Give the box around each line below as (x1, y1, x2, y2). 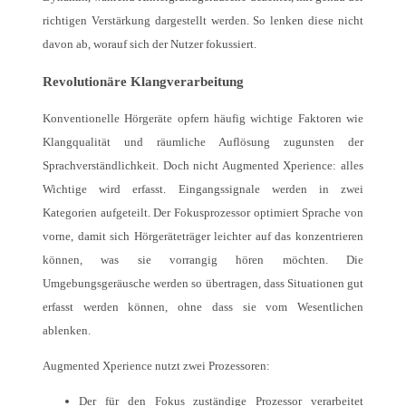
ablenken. (43, 324, 91, 338)
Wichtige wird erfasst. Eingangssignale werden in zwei (43, 182, 363, 197)
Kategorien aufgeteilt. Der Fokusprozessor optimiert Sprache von (43, 206, 363, 220)
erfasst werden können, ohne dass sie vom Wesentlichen (43, 300, 363, 314)
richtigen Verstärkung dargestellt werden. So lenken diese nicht (43, 13, 363, 27)
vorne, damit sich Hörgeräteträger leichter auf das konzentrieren (43, 229, 363, 244)
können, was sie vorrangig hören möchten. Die (43, 253, 363, 267)
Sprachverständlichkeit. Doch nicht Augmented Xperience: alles (43, 159, 363, 173)
